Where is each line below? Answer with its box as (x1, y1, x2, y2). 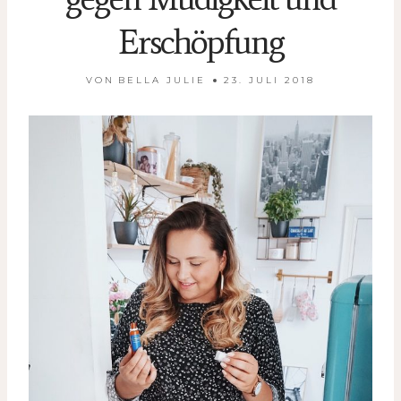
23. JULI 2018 (223, 74, 315, 87)
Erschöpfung (117, 21, 284, 64)
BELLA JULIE (117, 74, 206, 87)
